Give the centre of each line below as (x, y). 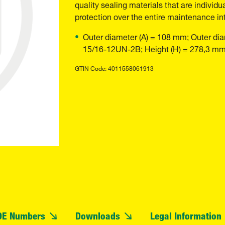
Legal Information (186, 215)
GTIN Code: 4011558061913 (114, 67)
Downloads (98, 215)
